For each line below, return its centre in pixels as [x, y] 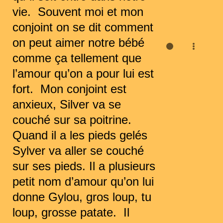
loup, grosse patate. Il [71, 212]
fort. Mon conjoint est [69, 89]
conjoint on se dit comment [83, 27]
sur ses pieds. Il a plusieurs [84, 166]
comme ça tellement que [77, 58]
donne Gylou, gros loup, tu [82, 197]
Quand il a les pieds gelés [80, 135]
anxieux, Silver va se [67, 104]
